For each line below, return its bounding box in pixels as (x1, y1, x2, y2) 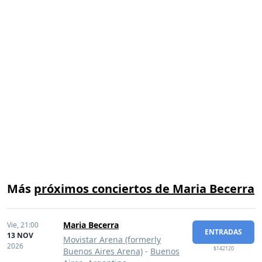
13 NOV (7, 230, 33, 240)
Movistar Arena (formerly (63, 234, 161, 245)
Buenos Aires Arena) (63, 246, 143, 257)
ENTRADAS (205, 227, 242, 237)
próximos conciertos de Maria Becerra (34, 181, 254, 196)
